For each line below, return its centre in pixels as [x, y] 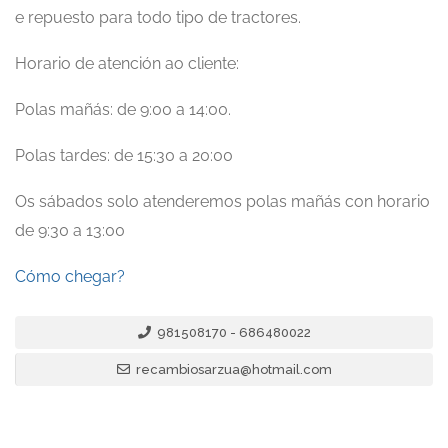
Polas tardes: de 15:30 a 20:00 [124, 155]
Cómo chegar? [70, 276]
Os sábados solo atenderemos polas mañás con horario [222, 201]
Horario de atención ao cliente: [127, 63]
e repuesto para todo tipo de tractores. [158, 17]
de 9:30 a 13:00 [70, 230]
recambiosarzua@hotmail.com [232, 369]
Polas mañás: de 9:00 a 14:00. [123, 109]
